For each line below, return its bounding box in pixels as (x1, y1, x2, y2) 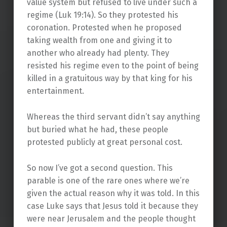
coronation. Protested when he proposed (26, 22, 182, 32)
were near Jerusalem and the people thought (26, 213, 196, 223)
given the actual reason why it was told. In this (26, 188, 200, 198)
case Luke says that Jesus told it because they (26, 201, 198, 211)
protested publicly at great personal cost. (26, 137, 182, 147)
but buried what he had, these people (26, 124, 168, 134)
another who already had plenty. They (26, 48, 169, 58)
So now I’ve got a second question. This (26, 163, 173, 173)
